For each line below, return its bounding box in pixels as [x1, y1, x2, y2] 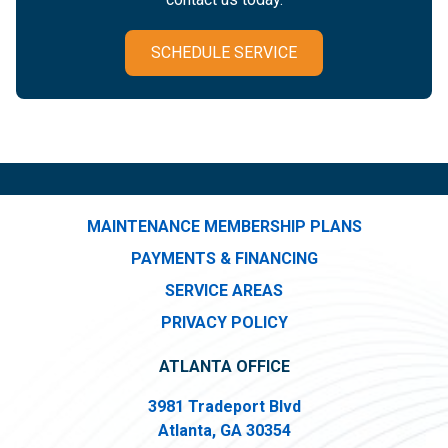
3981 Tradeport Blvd [147, 396, 301, 416]
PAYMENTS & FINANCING [130, 248, 318, 268]
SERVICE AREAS [165, 280, 283, 300]
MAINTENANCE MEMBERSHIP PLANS [86, 216, 362, 236]
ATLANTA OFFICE [158, 356, 290, 376]
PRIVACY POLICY [160, 312, 288, 332]
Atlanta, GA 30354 [157, 420, 291, 440]
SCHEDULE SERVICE [151, 42, 297, 62]
